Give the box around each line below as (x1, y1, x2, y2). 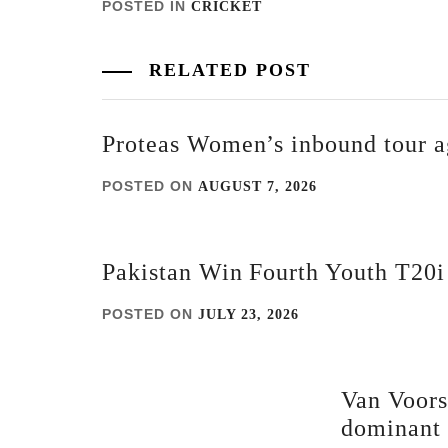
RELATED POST (142, 60, 311, 80)
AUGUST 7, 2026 (198, 179, 317, 194)
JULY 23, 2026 (198, 307, 299, 322)
